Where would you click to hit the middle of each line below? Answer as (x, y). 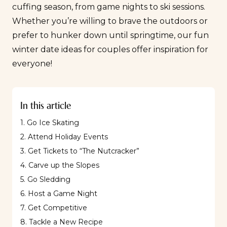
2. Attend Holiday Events (64, 137)
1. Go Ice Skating (50, 123)
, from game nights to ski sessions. (138, 7)
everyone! (33, 64)
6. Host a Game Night (59, 194)
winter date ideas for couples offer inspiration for (110, 49)
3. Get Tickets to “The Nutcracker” (80, 151)
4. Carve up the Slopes (60, 165)
